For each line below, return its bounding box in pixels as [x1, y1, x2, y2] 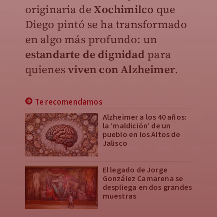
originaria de [25, 2, 94, 16]
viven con [68, 62, 118, 77]
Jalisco [102, 138, 127, 149]
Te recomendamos [34, 96, 103, 108]
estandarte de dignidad [25, 47, 145, 62]
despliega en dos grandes [102, 182, 192, 193]
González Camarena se [102, 173, 184, 184]
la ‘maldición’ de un [102, 121, 171, 131]
